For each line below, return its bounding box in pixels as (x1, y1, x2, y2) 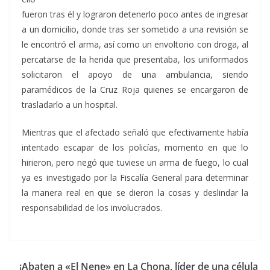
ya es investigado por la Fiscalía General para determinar (22, 172, 248, 183)
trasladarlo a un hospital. (22, 99, 118, 110)
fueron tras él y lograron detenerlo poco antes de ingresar (22, 8, 248, 20)
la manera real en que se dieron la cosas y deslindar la (22, 187, 248, 198)
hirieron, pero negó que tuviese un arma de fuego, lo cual (22, 157, 248, 168)
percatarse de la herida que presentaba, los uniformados (22, 54, 248, 65)
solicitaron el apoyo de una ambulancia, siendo (22, 69, 248, 80)
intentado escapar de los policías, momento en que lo (22, 142, 248, 153)
